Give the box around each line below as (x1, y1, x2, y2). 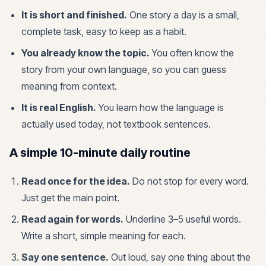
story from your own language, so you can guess (21, 64, 226, 75)
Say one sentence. (21, 251, 109, 263)
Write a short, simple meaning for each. (21, 230, 186, 242)
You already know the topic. (21, 47, 150, 59)
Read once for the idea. (21, 175, 130, 187)
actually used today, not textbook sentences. (21, 118, 211, 130)
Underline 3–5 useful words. (123, 213, 241, 225)
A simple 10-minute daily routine (9, 145, 191, 160)
